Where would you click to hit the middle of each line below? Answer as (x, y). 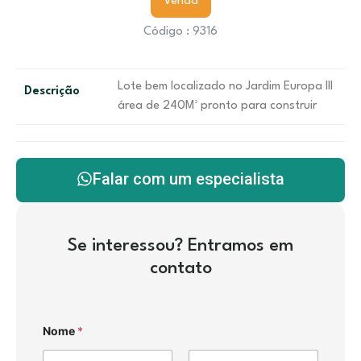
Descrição (52, 91)
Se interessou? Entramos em (180, 246)
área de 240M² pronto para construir (218, 106)
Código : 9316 (180, 32)
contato (180, 268)
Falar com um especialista (189, 179)
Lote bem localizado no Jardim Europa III (227, 87)
